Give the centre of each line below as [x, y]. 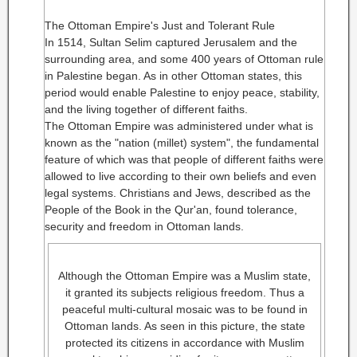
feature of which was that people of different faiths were [184, 159]
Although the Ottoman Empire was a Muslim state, [184, 276]
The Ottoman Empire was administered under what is [179, 126]
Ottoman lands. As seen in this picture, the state [184, 326]
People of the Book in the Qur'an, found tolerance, [171, 210]
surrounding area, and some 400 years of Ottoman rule [184, 59]
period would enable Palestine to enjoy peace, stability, [182, 92]
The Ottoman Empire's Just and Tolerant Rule [160, 25]
